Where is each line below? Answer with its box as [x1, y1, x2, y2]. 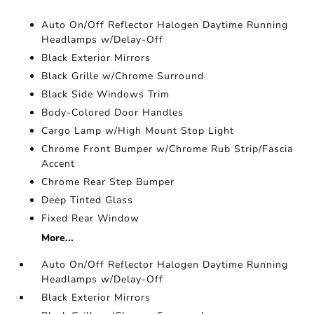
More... [41, 231, 74, 245]
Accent [41, 157, 76, 170]
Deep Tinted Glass [41, 193, 134, 207]
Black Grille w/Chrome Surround [41, 69, 205, 83]
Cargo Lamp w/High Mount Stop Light [41, 124, 235, 137]
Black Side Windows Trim [41, 88, 170, 101]
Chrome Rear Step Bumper [41, 175, 175, 189]
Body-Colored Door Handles [41, 106, 184, 119]
